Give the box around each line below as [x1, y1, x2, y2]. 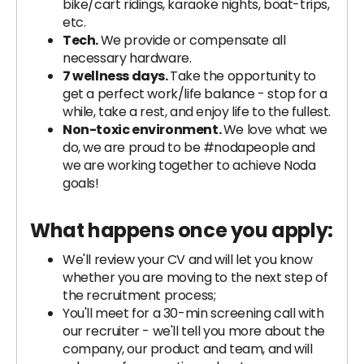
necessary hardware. [63, 49, 192, 67]
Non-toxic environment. [63, 120, 223, 139]
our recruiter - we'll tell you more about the [63, 322, 326, 340]
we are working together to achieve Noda [63, 156, 316, 175]
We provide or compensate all [100, 31, 286, 50]
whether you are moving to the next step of [63, 268, 328, 287]
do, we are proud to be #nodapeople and [63, 138, 315, 157]
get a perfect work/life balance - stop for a [63, 84, 327, 103]
